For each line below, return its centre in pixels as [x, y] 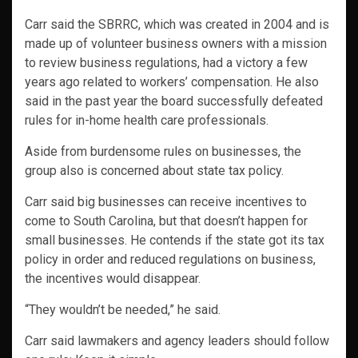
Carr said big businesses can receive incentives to [166, 202]
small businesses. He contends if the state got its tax [175, 241]
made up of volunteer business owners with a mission [176, 44]
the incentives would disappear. [113, 279]
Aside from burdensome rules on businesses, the [163, 152]
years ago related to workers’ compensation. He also [172, 82]
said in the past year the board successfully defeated [174, 101]
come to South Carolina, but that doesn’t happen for [166, 221]
